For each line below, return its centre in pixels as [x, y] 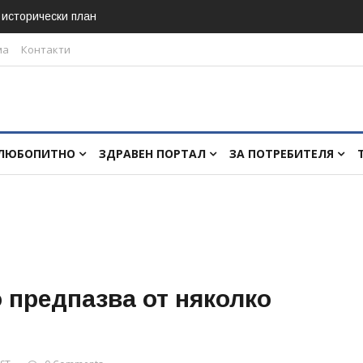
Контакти [46, 49]
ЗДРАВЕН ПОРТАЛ [154, 154]
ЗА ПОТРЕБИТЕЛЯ [283, 154]
